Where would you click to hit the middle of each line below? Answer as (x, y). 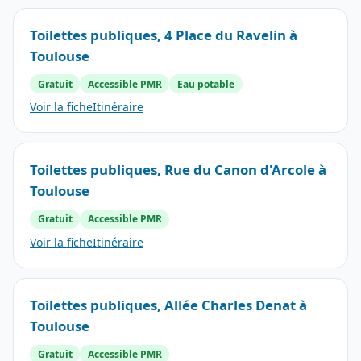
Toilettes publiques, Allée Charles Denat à (168, 305)
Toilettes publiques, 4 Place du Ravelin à (164, 35)
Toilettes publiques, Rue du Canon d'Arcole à (178, 170)
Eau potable (205, 84)
